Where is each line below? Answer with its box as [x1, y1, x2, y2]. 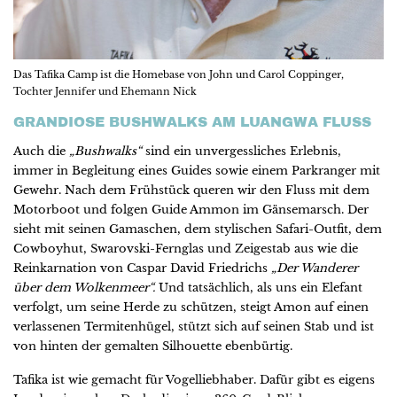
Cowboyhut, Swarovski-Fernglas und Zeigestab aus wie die [13, 241, 358, 257]
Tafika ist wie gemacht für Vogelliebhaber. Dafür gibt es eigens [13, 371, 375, 387]
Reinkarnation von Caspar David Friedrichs [13, 261, 271, 276]
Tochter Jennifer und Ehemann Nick [13, 85, 197, 98]
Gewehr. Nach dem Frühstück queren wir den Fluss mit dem [13, 183, 370, 198]
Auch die [13, 144, 69, 160]
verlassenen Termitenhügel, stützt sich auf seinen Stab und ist [13, 319, 374, 335]
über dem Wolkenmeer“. [13, 280, 155, 296]
